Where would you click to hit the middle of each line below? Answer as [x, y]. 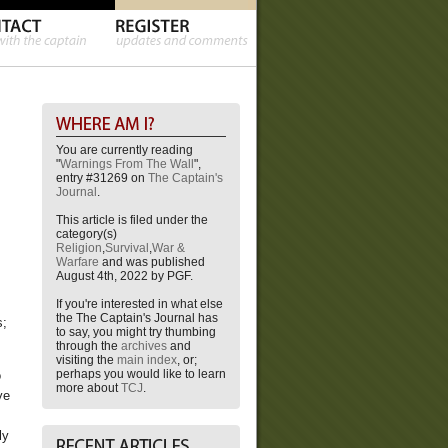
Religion [79, 248]
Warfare [77, 262]
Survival [127, 248]
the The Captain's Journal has [137, 318]
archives [144, 346]
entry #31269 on [102, 178]
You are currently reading [124, 150]
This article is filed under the [132, 220]
